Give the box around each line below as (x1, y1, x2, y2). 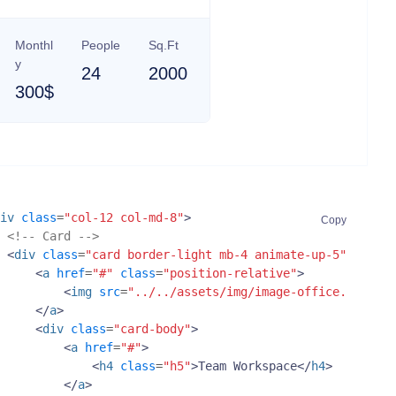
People (81, 37, 121, 52)
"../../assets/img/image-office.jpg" (127, 284, 375, 299)
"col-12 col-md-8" (64, 209, 184, 225)
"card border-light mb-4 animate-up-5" (85, 247, 346, 262)
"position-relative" (163, 265, 297, 280)
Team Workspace (198, 358, 297, 373)
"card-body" (113, 321, 191, 336)
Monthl (15, 37, 53, 52)
